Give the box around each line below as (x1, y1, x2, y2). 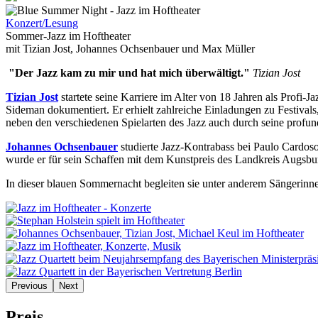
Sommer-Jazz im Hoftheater (6, 30, 131, 42)
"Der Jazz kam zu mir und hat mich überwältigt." (6, 67, 250, 79)
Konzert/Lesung (6, 17, 78, 29)
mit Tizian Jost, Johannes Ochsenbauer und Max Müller (6, 43, 255, 55)
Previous (11, 280, 48, 291)
